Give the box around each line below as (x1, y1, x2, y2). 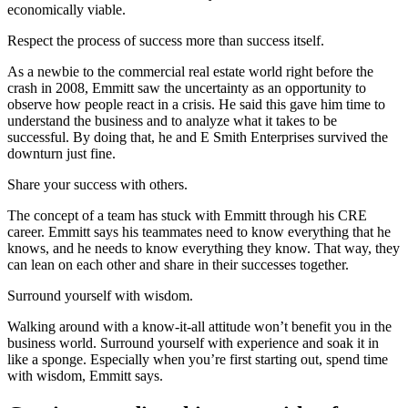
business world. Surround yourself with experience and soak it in (7, 334, 379, 351)
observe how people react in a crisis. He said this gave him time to (7, 96, 385, 112)
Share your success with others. (7, 176, 188, 192)
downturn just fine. (7, 145, 116, 161)
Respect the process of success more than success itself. (7, 32, 324, 48)
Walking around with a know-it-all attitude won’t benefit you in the (7, 318, 392, 334)
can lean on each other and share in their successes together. (7, 256, 349, 272)
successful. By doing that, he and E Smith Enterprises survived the (7, 128, 388, 145)
